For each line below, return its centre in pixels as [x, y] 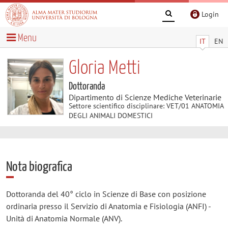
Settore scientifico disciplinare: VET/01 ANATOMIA [146, 106]
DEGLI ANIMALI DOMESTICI [110, 115]
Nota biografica [39, 167]
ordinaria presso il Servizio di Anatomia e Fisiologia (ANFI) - [108, 206]
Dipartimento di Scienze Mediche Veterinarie [145, 97]
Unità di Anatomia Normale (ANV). [64, 218]
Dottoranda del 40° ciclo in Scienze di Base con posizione [106, 194]
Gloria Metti [104, 68]
